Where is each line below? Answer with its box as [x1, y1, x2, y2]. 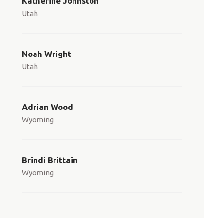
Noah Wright [22, 49, 71, 58]
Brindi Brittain [22, 155, 78, 164]
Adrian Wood [22, 102, 73, 111]
